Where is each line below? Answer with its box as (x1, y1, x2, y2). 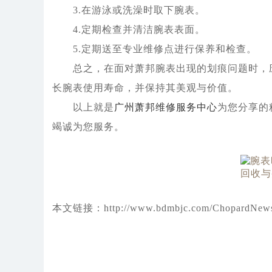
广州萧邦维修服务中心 (114, 102, 217, 113)
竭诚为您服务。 (52, 121, 124, 132)
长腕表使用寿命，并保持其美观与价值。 (52, 83, 238, 93)
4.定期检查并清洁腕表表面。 (52, 24, 205, 35)
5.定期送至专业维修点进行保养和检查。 (52, 44, 257, 55)
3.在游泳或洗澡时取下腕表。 (52, 5, 205, 16)
